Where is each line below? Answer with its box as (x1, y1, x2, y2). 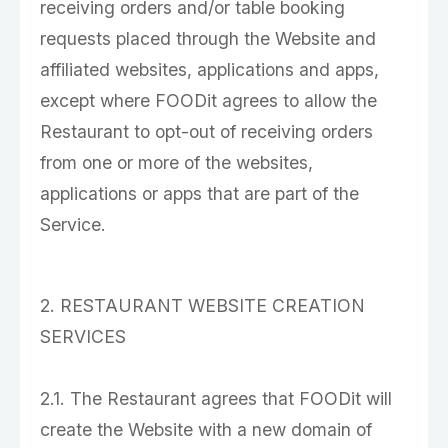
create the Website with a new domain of (40, 419, 372, 440)
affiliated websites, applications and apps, (40, 59, 379, 80)
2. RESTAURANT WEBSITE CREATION (40, 295, 365, 316)
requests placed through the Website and (40, 28, 376, 49)
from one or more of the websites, (40, 152, 313, 173)
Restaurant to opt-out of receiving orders (40, 121, 373, 142)
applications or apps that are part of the (40, 183, 359, 204)
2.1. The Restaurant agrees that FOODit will (40, 388, 392, 409)
